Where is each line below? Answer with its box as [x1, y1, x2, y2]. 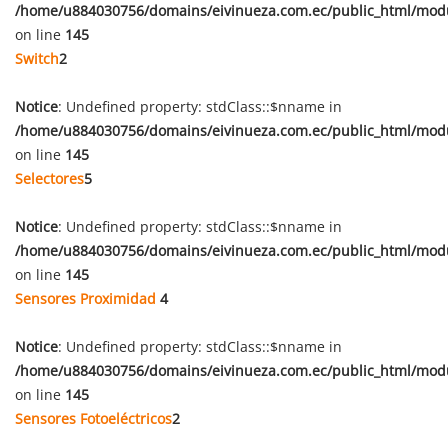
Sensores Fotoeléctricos [15, 409, 172, 428]
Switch [15, 49, 59, 68]
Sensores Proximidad [15, 289, 160, 308]
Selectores [15, 169, 84, 188]
